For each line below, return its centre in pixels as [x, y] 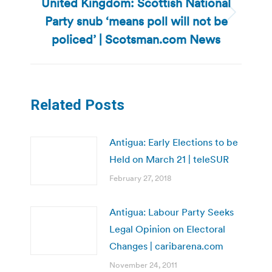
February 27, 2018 [140, 178]
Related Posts [77, 105]
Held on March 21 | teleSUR [169, 159]
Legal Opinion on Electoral [167, 229]
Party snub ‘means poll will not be [136, 22]
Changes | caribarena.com [166, 246]
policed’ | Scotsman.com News [136, 40]
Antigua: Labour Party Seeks [172, 212]
